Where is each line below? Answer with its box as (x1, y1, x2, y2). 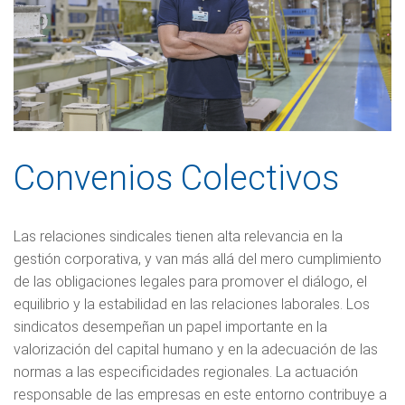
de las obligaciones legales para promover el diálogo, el (14, 272, 367, 290)
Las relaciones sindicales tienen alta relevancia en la (14, 227, 343, 245)
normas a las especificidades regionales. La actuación (14, 363, 358, 381)
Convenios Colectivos (14, 157, 339, 198)
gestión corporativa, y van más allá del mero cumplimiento (14, 250, 381, 268)
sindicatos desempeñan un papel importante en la (14, 317, 327, 335)
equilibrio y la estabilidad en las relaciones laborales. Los (14, 295, 370, 313)
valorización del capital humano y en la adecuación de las (14, 340, 378, 358)
